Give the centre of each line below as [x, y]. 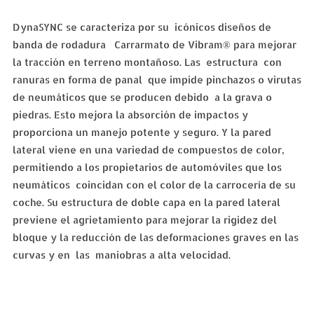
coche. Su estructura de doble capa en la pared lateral [146, 202]
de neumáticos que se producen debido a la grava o [142, 97]
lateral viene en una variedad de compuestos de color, [148, 150]
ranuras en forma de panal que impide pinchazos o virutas [157, 80]
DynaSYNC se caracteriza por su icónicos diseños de [142, 27]
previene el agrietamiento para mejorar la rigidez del [144, 220]
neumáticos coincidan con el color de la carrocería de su [154, 185]
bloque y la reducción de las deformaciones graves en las [155, 237]
